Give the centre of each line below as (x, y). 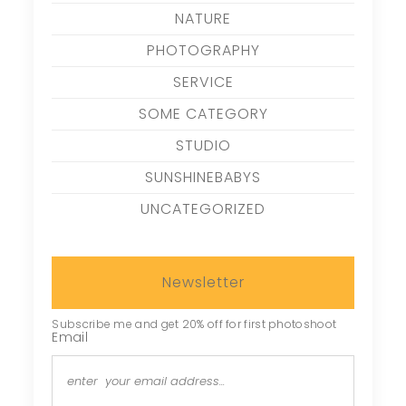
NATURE (203, 18)
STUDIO (203, 145)
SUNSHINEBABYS (203, 177)
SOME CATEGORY (203, 113)
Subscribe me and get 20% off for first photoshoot (194, 324)
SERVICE (203, 82)
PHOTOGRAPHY (203, 50)
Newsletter (203, 282)
